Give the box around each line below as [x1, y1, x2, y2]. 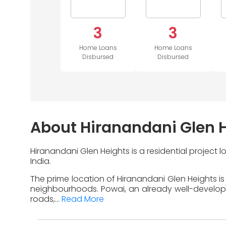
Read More [62, 193, 104, 205]
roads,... [30, 193, 62, 205]
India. [30, 155, 51, 167]
